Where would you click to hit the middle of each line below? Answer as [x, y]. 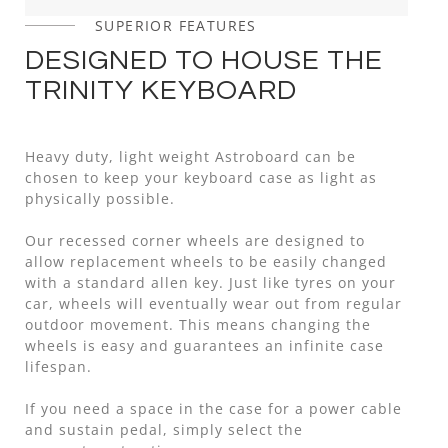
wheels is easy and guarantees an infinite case [204, 345]
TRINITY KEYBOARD [161, 90]
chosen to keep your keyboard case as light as [201, 177]
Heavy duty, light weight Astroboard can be [190, 156]
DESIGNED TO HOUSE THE [204, 60]
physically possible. [100, 198]
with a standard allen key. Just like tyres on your [210, 282]
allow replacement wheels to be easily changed [206, 261]
